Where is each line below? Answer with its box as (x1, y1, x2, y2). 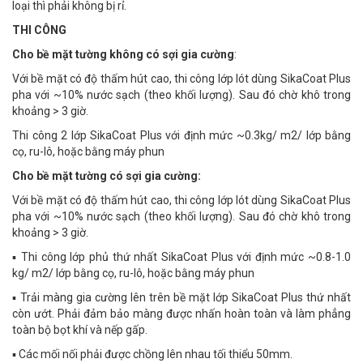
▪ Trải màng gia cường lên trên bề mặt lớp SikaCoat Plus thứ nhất (12, 291, 351, 304)
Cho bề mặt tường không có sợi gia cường (12, 48, 234, 61)
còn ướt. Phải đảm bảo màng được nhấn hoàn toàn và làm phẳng (12, 307, 351, 320)
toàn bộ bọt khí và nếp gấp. (12, 323, 147, 336)
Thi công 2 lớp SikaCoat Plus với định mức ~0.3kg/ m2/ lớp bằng (12, 129, 351, 142)
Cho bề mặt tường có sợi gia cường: (12, 169, 201, 182)
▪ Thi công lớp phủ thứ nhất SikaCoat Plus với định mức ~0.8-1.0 (12, 250, 351, 263)
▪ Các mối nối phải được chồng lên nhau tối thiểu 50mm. (12, 348, 293, 361)
